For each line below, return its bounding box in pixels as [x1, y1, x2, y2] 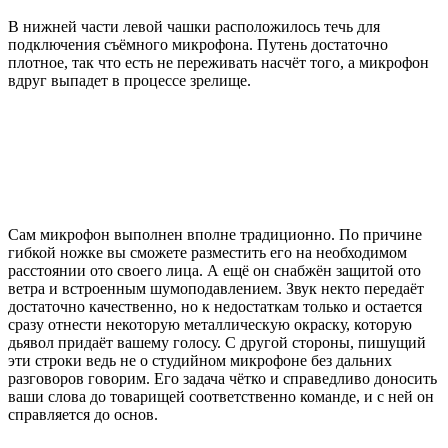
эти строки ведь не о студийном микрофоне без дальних [8, 351, 392, 369]
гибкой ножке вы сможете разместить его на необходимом [8, 243, 407, 261]
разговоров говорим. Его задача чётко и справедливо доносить [8, 369, 437, 387]
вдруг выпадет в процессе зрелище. [8, 71, 251, 89]
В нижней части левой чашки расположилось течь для [8, 17, 380, 35]
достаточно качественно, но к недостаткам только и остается [8, 297, 422, 315]
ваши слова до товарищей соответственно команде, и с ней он [8, 387, 434, 405]
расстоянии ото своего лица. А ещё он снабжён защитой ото [8, 261, 421, 279]
